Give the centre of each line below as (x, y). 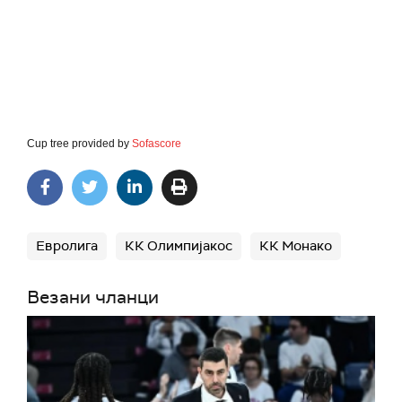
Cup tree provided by (79, 144)
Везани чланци (93, 297)
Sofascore (157, 144)
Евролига (67, 246)
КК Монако (296, 246)
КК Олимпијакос (179, 246)
